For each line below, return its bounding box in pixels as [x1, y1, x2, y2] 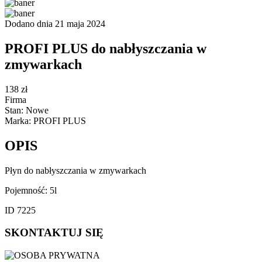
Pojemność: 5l [5, 185, 57, 195]
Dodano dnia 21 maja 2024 [5, 19, 105, 29]
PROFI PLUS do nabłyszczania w [5, 40, 206, 56]
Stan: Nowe [5, 105, 49, 115]
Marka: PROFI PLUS [5, 115, 86, 126]
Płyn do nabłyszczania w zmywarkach [5, 165, 146, 175]
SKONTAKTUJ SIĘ [5, 226, 104, 239]
